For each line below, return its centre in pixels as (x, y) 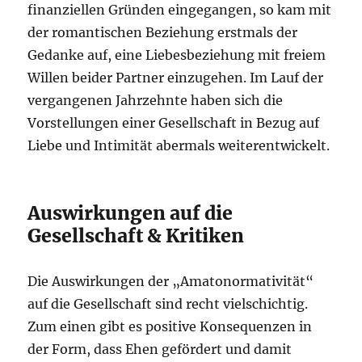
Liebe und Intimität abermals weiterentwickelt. (179, 145)
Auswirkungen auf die (130, 213)
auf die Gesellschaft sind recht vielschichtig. (168, 304)
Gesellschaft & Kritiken (136, 236)
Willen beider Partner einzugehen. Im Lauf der (176, 78)
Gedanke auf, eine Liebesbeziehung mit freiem (177, 55)
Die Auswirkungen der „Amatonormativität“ (171, 281)
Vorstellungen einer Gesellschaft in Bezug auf (174, 123)
